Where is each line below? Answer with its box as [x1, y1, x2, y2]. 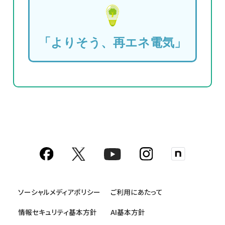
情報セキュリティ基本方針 [18, 207, 97, 217]
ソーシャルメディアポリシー [18, 186, 101, 197]
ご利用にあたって [110, 186, 163, 197]
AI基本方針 [110, 207, 146, 217]
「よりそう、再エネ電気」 [38, 35, 186, 49]
